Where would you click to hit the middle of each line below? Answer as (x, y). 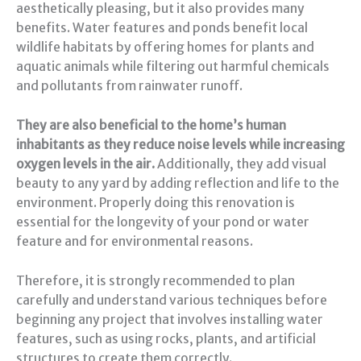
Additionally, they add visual (241, 164)
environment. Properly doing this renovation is (156, 203)
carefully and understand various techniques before (172, 301)
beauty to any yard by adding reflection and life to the (178, 184)
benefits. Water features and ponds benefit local (162, 28)
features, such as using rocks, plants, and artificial (166, 339)
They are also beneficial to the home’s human (151, 126)
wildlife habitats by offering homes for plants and (165, 48)
